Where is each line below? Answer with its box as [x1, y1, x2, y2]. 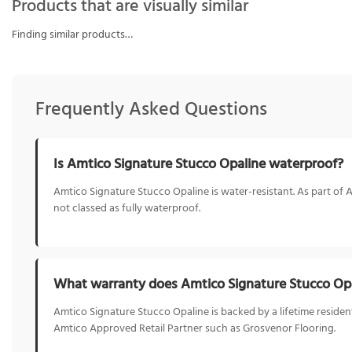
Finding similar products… [12, 27, 133, 44]
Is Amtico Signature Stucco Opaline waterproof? [53, 153, 343, 177]
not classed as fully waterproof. [53, 200, 200, 218]
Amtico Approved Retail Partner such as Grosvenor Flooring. [53, 320, 335, 337]
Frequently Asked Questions [35, 95, 267, 126]
